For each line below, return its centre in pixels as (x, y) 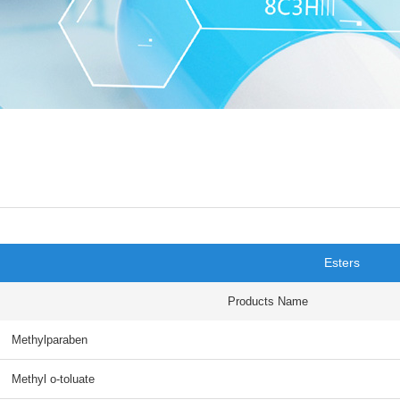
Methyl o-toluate (53, 379)
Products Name (268, 301)
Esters (342, 262)
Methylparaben (49, 340)
